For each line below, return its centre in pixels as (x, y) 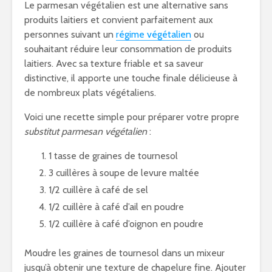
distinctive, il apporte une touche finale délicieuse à (131, 78)
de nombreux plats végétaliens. (90, 93)
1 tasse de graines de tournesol (113, 156)
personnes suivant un (70, 34)
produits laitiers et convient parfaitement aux (119, 20)
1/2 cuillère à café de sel (98, 190)
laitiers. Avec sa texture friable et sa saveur (114, 63)
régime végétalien (154, 34)
